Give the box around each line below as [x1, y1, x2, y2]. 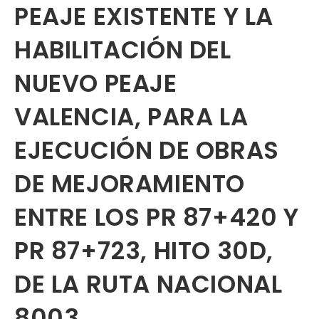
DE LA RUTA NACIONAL [14, 267, 283, 301]
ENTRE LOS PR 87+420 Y [14, 200, 299, 234]
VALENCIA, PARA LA [14, 100, 249, 134]
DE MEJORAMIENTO [14, 167, 246, 201]
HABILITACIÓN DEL [14, 33, 231, 67]
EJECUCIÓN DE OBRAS [14, 133, 279, 167]
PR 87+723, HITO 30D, [14, 234, 274, 268]
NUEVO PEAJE [14, 66, 177, 100]
